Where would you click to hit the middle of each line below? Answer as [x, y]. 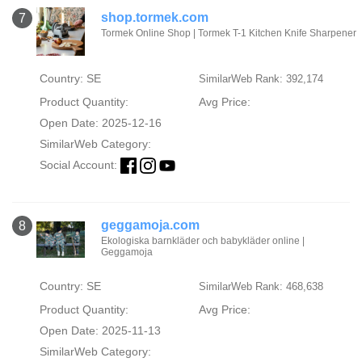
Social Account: [80, 164]
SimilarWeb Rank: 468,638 [261, 286]
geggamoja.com [150, 225]
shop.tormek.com [155, 17]
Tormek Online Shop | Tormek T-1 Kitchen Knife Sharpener [229, 33]
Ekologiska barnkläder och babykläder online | [202, 241]
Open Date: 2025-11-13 [100, 330]
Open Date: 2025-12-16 [100, 122]
